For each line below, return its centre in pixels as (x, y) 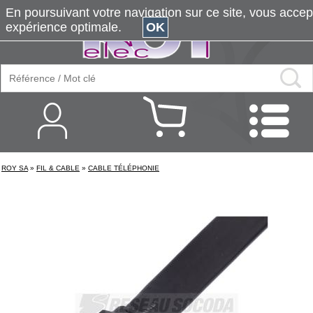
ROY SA (15, 168)
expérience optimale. (74, 27)
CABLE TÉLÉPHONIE (124, 168)
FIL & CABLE (58, 168)
